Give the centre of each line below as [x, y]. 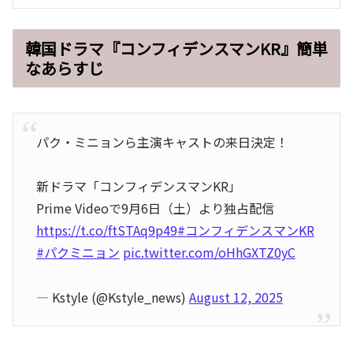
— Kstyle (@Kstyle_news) [112, 297]
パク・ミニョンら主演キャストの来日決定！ [162, 142]
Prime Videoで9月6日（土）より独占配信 [155, 208]
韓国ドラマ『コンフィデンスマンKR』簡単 [176, 48]
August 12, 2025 [236, 297]
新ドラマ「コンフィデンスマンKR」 [138, 186]
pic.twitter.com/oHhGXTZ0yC [209, 253]
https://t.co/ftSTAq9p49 [106, 230]
